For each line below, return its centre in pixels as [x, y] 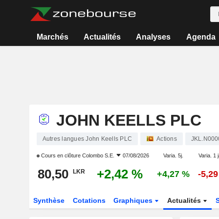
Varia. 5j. [173, 155]
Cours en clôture [61, 155]
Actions [167, 139]
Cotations [89, 200]
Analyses [153, 37]
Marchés [52, 37]
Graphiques [134, 200]
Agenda [201, 37]
